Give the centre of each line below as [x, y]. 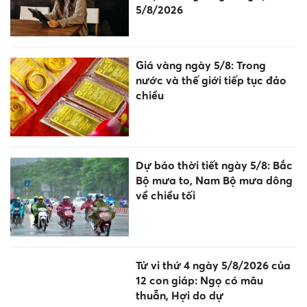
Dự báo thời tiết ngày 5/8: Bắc [214, 165]
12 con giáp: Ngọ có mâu [199, 281]
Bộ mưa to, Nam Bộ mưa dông [214, 180]
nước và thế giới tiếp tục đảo [211, 80]
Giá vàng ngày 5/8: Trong [200, 65]
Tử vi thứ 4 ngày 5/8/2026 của [213, 266]
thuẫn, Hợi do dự [179, 296]
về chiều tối [165, 195]
